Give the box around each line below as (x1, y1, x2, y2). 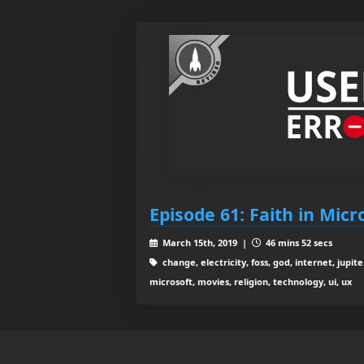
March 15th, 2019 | (159, 236, 252, 249)
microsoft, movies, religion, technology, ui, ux (149, 275, 352, 288)
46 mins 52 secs (262, 236, 332, 249)
